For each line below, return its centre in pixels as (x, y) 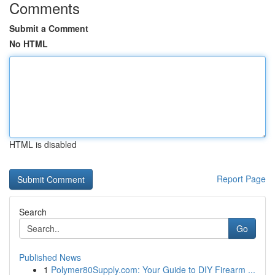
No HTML (29, 44)
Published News (50, 257)
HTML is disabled (43, 144)
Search (33, 212)
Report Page (241, 179)
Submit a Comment (49, 28)
